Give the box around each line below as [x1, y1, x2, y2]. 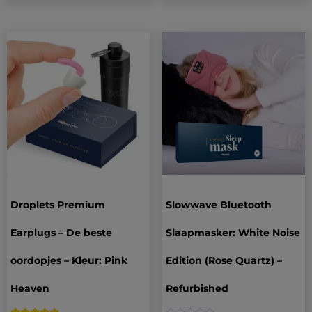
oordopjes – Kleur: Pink [10, 254, 127, 267]
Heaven [10, 282, 49, 295]
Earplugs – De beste [10, 226, 112, 240]
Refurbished [165, 282, 228, 295]
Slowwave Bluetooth [165, 198, 272, 212]
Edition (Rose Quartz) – [165, 254, 282, 267]
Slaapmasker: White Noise [165, 226, 300, 240]
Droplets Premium [10, 198, 105, 212]
